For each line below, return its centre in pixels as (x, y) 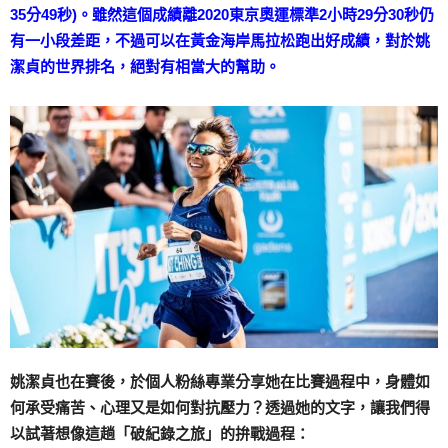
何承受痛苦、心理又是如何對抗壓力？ (137, 407)
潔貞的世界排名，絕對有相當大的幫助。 (145, 66)
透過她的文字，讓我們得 (347, 407)
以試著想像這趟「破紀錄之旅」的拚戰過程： (160, 433)
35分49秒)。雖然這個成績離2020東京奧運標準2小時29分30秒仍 (222, 14)
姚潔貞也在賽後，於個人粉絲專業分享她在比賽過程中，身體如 (220, 381)
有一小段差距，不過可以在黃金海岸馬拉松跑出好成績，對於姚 (220, 40)
